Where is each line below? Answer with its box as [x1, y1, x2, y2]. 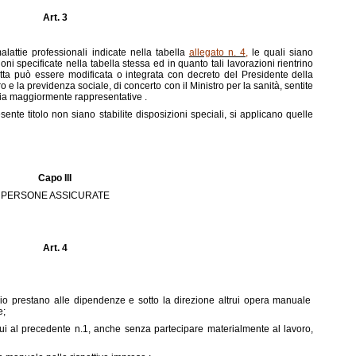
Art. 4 [42, 242, 68, 253]
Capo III [38, 172, 72, 184]
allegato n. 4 [188, 47, 246, 58]
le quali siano [248, 47, 314, 58]
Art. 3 [42, 12, 68, 23]
